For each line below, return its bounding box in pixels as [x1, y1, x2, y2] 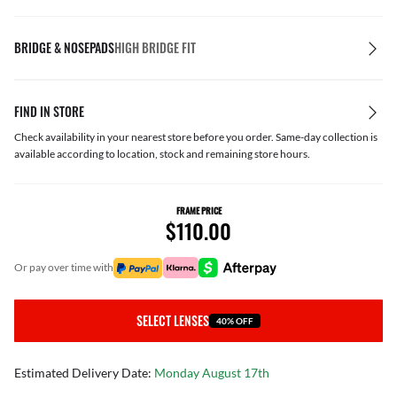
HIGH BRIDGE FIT [114, 38, 196, 57]
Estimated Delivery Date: [14, 365, 154, 380]
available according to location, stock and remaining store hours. [14, 147, 310, 160]
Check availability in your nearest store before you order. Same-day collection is [14, 130, 378, 144]
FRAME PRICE [175, 204, 222, 217]
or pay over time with [23, 261, 113, 274]
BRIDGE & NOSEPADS [14, 38, 114, 57]
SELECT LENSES [136, 311, 209, 330]
